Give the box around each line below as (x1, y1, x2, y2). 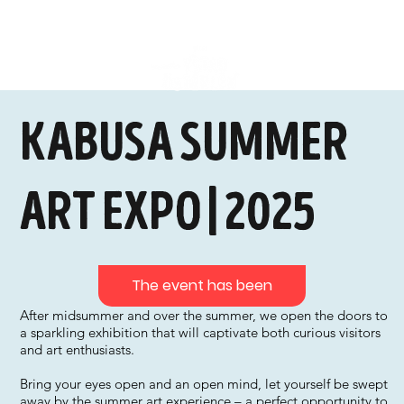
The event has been (131, 275, 272, 296)
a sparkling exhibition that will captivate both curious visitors (20, 324, 381, 341)
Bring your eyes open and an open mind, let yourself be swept (20, 375, 389, 392)
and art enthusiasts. (20, 341, 135, 358)
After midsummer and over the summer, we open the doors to (20, 307, 389, 324)
